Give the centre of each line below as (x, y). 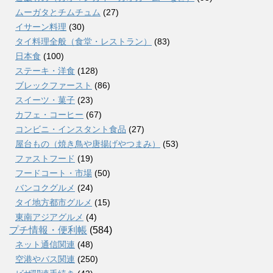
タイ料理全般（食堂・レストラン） (83, 41)
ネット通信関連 (45, 244)
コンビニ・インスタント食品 (71, 129)
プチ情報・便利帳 (48, 230)
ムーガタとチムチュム (58, 12)
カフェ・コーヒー (49, 114)
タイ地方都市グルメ (54, 202)
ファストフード (45, 158)
